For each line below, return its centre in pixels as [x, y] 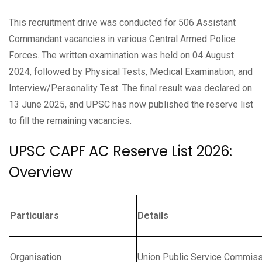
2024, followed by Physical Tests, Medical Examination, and [131, 71]
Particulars [35, 215]
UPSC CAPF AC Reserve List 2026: [120, 151]
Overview [41, 172]
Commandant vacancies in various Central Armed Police [122, 39]
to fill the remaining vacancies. [70, 120]
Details [153, 215]
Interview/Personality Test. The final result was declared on [130, 88]
